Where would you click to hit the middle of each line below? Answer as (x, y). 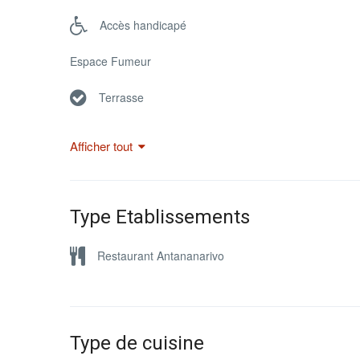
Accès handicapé (143, 25)
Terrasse (121, 97)
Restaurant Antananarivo (161, 255)
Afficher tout (101, 145)
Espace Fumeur (110, 61)
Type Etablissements (160, 217)
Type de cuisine (137, 343)
